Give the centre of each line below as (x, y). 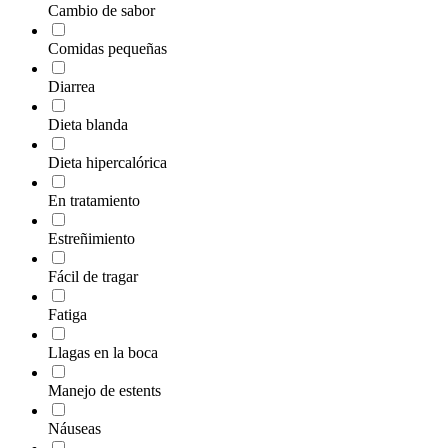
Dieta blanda (88, 124)
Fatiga (67, 314)
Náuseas (74, 428)
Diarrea (71, 86)
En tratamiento (94, 200)
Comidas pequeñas (107, 48)
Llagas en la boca (103, 352)
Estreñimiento (91, 238)
